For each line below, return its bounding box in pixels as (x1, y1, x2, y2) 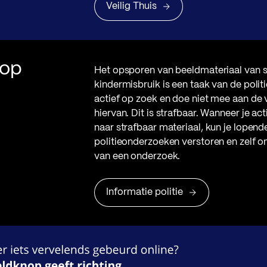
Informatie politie (106, 188, 184, 197)
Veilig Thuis (106, 2, 157, 11)
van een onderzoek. (94, 152, 181, 161)
